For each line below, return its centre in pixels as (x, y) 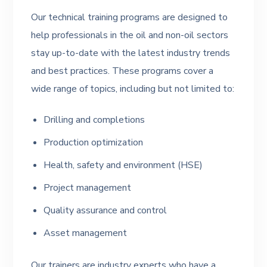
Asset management (86, 233)
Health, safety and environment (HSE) (123, 165)
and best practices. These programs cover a (122, 71)
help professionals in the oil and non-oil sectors (130, 35)
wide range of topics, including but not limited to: (133, 89)
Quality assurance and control (105, 210)
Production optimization (94, 142)
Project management (88, 188)
